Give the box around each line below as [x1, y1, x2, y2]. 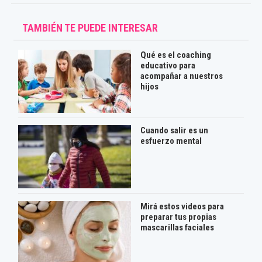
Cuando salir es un [140, 125, 208, 136]
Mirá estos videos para [140, 201, 224, 212]
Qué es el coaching [140, 50, 211, 61]
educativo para [140, 60, 195, 71]
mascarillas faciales [140, 222, 214, 233]
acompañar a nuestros [140, 71, 223, 82]
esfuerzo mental [140, 136, 202, 147]
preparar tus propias [140, 211, 216, 222]
